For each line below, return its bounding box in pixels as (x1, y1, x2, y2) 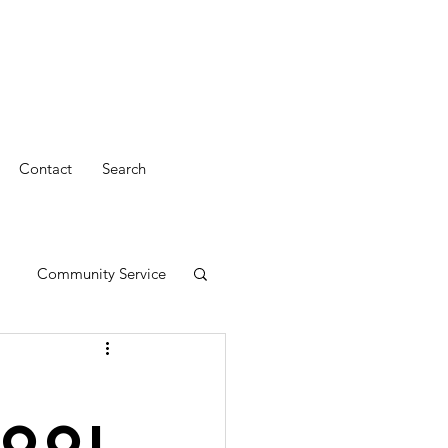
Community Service (37, 263, 166, 283)
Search (102, 159, 146, 178)
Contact (19, 159, 72, 178)
